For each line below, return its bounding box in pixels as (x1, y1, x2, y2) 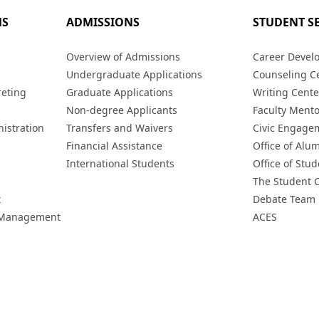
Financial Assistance (66, 139, 162, 152)
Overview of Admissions (66, 50, 180, 63)
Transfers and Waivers (66, 121, 173, 135)
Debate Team (253, 192, 316, 206)
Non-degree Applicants (66, 103, 177, 117)
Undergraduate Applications (66, 68, 202, 81)
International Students (66, 157, 174, 170)
